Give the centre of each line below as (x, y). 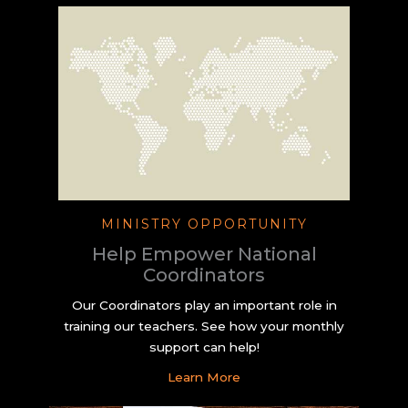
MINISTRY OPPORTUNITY (204, 224)
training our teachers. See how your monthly (204, 326)
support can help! (204, 347)
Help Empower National (204, 255)
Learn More (204, 377)
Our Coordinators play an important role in (204, 306)
